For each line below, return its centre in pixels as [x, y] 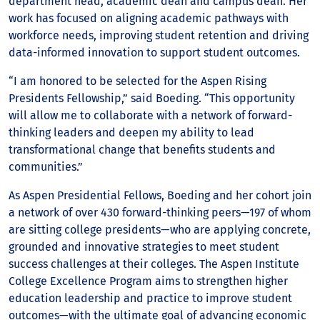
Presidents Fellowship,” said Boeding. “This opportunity [152, 98]
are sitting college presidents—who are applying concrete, [160, 230]
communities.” [46, 167]
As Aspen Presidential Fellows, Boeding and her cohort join [160, 195]
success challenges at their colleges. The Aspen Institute [154, 264]
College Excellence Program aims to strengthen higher [148, 281]
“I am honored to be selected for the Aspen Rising [137, 81]
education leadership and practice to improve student [150, 298]
